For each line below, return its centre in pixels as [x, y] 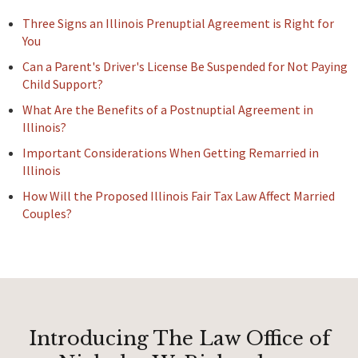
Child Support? [63, 84]
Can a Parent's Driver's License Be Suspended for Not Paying [185, 67]
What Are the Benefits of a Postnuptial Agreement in [168, 110]
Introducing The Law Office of [179, 339]
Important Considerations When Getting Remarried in [171, 153]
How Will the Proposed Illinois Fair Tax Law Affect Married [179, 196]
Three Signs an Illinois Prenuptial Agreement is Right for [178, 24]
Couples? [47, 214]
